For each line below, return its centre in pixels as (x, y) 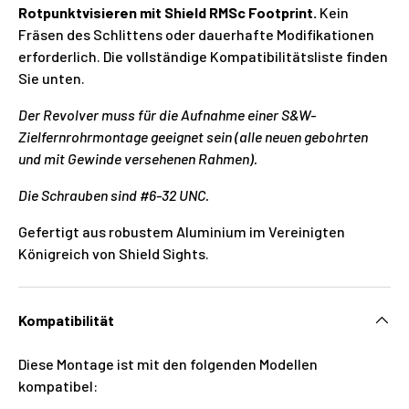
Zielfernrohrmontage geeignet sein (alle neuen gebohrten (193, 136)
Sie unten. (52, 78)
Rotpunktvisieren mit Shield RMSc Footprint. (169, 12)
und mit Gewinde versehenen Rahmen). (138, 158)
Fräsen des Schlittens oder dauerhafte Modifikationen (196, 34)
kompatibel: (58, 385)
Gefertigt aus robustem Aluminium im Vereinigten (182, 231)
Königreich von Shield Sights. (114, 253)
